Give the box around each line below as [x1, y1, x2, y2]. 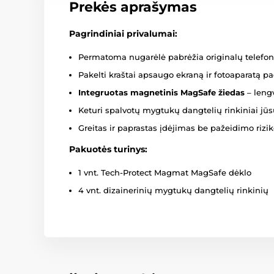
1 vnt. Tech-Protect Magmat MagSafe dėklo [78, 168, 251, 177]
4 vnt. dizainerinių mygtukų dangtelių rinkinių [78, 185, 268, 195]
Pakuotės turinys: [69, 144, 147, 155]
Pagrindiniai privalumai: [69, 28, 177, 39]
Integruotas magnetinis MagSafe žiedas [78, 87, 245, 97]
